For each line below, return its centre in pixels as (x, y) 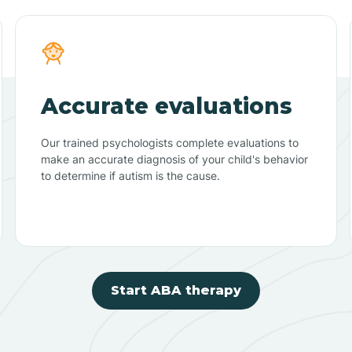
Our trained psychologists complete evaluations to (169, 142)
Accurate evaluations (166, 106)
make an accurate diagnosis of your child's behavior (174, 159)
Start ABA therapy (176, 290)
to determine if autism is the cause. (130, 175)
